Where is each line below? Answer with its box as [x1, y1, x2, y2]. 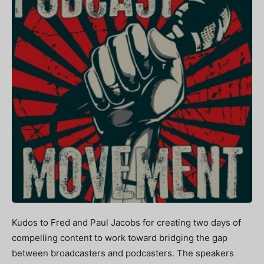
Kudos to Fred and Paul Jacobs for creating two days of [12, 217, 241, 228]
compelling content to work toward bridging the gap [12, 232, 227, 243]
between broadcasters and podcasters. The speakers [12, 247, 234, 259]
